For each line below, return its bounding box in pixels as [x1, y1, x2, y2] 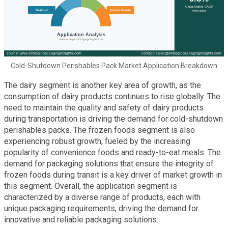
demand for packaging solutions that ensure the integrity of [4, 158, 214, 168]
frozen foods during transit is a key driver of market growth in [4, 169, 222, 180]
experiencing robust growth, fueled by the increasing [4, 136, 190, 146]
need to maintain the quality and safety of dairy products [4, 102, 204, 112]
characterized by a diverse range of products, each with [4, 192, 201, 202]
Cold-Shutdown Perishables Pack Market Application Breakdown [11, 61, 217, 70]
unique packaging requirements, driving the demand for [4, 203, 198, 213]
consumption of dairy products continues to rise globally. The [4, 91, 220, 101]
